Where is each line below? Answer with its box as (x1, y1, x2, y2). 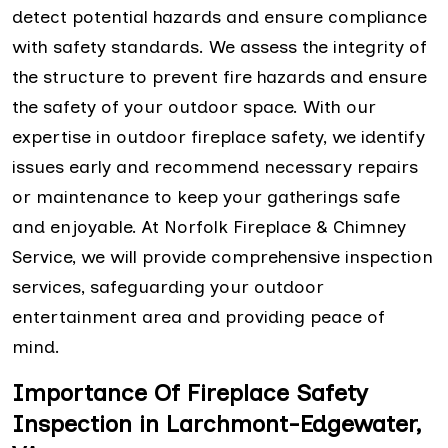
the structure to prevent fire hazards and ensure (12, 66, 427, 89)
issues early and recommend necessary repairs (12, 156, 418, 179)
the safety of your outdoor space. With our (12, 96, 376, 119)
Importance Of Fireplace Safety (12, 378, 368, 408)
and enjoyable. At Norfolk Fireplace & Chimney (12, 216, 406, 239)
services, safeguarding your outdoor (12, 276, 324, 299)
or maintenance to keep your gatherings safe (12, 186, 400, 209)
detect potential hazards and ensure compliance (12, 6, 427, 29)
